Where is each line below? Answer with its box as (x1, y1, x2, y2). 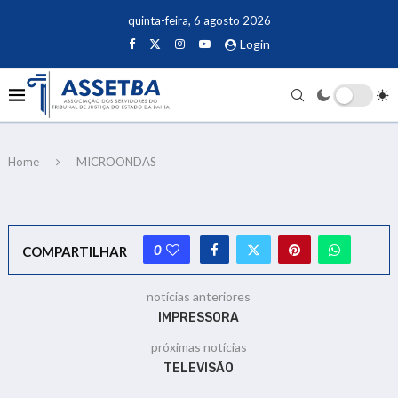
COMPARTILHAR (21, 243, 127, 259)
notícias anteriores (147, 288, 251, 304)
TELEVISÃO (163, 360, 235, 376)
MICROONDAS (76, 154, 156, 169)
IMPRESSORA (158, 309, 240, 325)
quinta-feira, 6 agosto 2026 (127, 13, 271, 28)
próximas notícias (150, 338, 247, 354)
